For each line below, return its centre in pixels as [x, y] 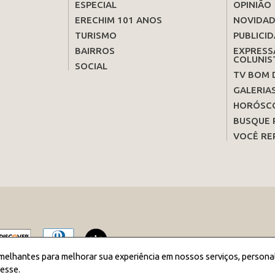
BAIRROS [95, 51]
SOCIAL [91, 66]
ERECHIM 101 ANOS [118, 20]
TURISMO [95, 36]
